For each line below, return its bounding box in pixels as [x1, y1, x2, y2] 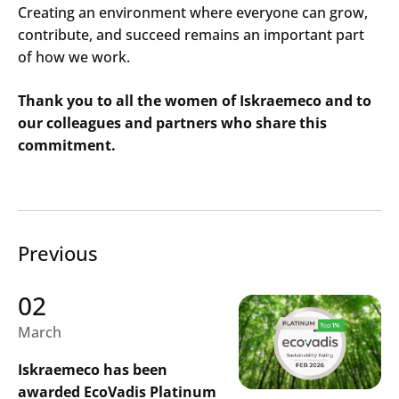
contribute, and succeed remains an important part [18, 24, 364, 45]
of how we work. [18, 46, 130, 67]
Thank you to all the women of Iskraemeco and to [18, 90, 371, 110]
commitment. [18, 134, 116, 155]
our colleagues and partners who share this [18, 112, 327, 133]
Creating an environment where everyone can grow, [18, 2, 368, 22]
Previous [18, 239, 98, 266]
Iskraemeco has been [18, 359, 167, 379]
